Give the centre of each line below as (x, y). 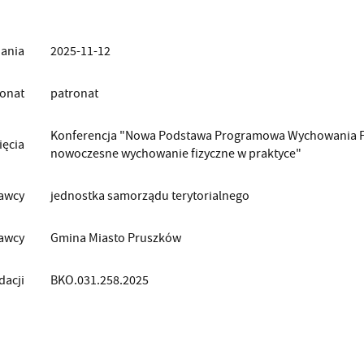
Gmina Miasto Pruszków (115, 238)
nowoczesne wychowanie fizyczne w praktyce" (175, 154)
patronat (74, 94)
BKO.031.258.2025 (99, 281)
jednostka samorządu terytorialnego (149, 196)
